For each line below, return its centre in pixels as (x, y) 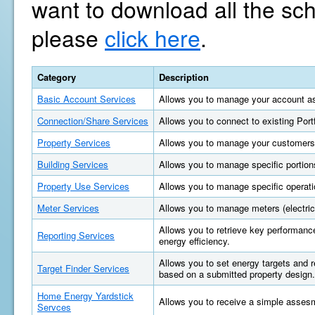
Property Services (74, 142)
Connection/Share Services (93, 121)
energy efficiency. (194, 241)
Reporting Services (76, 235)
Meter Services (68, 208)
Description (184, 77)
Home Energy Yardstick (85, 296)
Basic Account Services (86, 99)
